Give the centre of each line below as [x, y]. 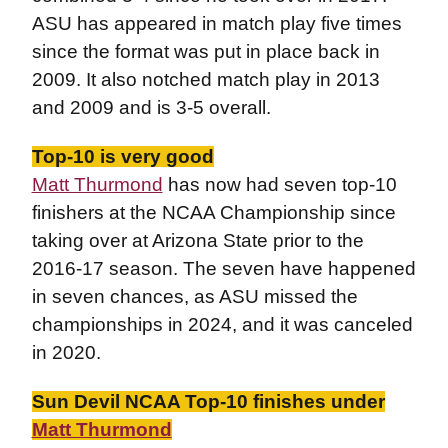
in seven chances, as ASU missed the [194, 296]
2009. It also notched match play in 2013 [205, 79]
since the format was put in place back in [205, 51]
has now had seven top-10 [279, 184]
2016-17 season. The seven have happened [223, 268]
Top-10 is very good [122, 156]
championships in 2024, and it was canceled [222, 324]
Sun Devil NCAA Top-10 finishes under [208, 401]
